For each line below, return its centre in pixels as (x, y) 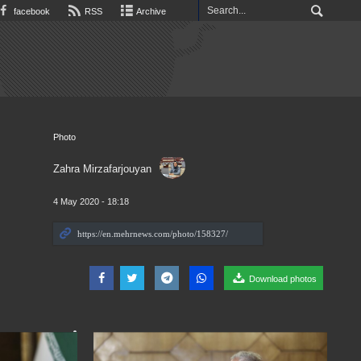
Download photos (282, 279)
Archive (150, 11)
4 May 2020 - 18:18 (91, 201)
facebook (30, 11)
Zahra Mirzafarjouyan (102, 169)
